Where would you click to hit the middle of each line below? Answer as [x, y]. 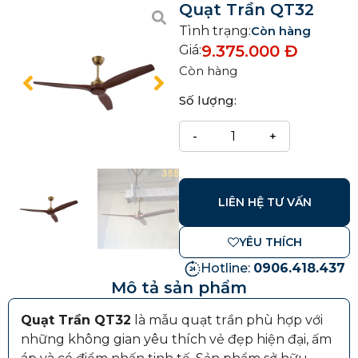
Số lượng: [208, 101]
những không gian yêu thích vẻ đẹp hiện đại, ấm [176, 339]
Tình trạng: [215, 31]
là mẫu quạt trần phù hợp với [227, 320]
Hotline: [227, 268]
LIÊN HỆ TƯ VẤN [265, 202]
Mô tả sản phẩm [179, 287]
